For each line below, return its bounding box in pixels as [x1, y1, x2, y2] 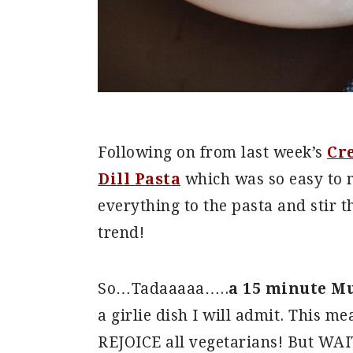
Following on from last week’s [98, 143, 327, 162]
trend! [98, 223, 144, 242]
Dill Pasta [98, 169, 180, 188]
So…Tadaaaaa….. [98, 279, 229, 298]
